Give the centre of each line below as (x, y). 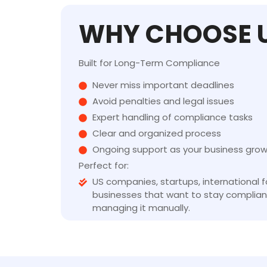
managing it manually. (141, 207)
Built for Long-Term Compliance (149, 63)
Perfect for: (104, 165)
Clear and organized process (156, 133)
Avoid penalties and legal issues (163, 101)
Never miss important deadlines (163, 85)
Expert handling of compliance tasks (172, 117)
